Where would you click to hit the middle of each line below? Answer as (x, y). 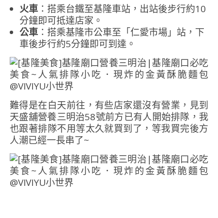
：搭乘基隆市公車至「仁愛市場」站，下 (121, 32)
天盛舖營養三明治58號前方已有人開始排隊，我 (109, 117)
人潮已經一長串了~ (49, 140)
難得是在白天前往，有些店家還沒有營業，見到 (109, 105)
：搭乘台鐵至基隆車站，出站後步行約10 (122, 9)
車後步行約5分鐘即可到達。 (78, 44)
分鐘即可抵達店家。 (61, 21)
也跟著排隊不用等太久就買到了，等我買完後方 (109, 129)
